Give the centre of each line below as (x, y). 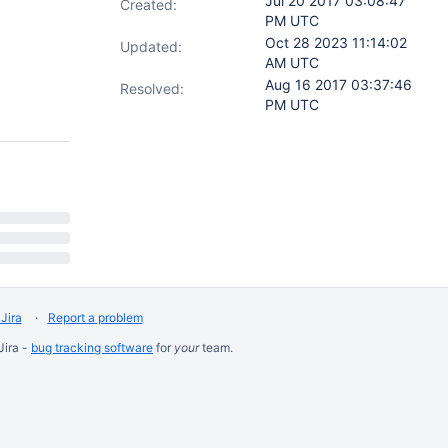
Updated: (151, 46)
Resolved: (152, 88)
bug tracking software (92, 347)
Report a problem (95, 317)
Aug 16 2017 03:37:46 (338, 84)
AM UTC (292, 62)
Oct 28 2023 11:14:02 (336, 42)
